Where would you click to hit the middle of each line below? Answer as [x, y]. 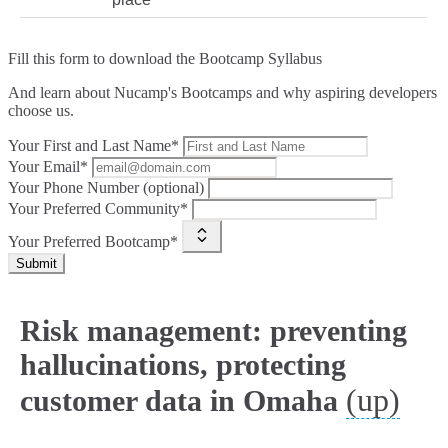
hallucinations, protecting [183, 365]
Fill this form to [58, 59]
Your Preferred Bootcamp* [93, 242]
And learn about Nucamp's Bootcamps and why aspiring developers [222, 93]
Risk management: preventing [213, 331]
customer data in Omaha [179, 401]
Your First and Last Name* [93, 146]
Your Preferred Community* [98, 209]
